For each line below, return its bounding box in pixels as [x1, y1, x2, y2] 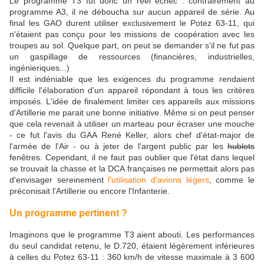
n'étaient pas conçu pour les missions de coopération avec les [9, 29, 255, 39]
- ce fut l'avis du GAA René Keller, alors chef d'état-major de [9, 130, 255, 140]
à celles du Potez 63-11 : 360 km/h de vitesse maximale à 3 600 [9, 252, 255, 262]
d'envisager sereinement [9, 174, 108, 184]
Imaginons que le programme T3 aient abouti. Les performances [9, 229, 255, 239]
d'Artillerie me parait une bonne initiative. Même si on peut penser [9, 107, 255, 117]
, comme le [209, 174, 255, 184]
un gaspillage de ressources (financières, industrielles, [9, 51, 255, 61]
